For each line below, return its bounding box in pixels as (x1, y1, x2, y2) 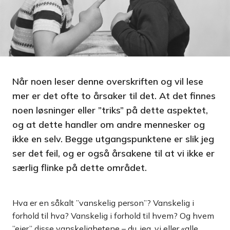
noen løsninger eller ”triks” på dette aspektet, (12, 104, 208, 117)
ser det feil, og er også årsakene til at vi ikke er (12, 147, 215, 160)
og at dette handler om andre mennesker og (12, 119, 205, 131)
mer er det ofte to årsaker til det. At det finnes (12, 90, 216, 102)
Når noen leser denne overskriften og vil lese (12, 75, 203, 88)
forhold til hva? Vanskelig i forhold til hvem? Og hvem (12, 210, 214, 221)
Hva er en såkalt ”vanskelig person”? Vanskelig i (12, 198, 194, 208)
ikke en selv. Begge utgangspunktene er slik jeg (12, 133, 214, 145)
